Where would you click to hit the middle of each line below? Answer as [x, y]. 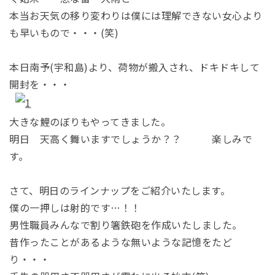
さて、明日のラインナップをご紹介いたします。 [120, 190]
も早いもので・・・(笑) [64, 32]
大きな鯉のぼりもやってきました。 [90, 121]
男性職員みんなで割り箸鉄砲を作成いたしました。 [126, 224]
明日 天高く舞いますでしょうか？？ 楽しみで [131, 138]
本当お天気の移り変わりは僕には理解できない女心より [136, 15]
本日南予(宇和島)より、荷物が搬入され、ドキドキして [135, 67]
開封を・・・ [40, 84]
